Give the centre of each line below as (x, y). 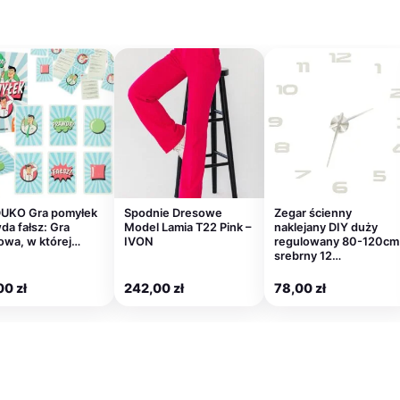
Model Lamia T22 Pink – (187, 228)
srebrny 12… (308, 256)
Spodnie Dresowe (173, 213)
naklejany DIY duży (326, 228)
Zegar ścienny (313, 213)
